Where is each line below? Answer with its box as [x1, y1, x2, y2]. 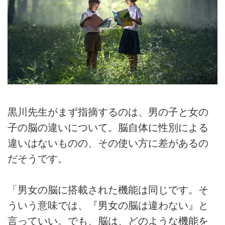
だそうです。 [8, 153, 68, 164]
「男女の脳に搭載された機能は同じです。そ [8, 184, 208, 195]
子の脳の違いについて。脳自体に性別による [8, 122, 208, 133]
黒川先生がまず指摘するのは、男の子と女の [8, 106, 208, 118]
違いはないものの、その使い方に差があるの [8, 137, 208, 149]
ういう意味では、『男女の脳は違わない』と [8, 200, 208, 211]
